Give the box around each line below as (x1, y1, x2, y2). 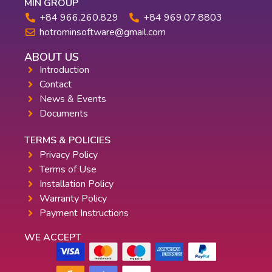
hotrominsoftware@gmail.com (39, 25, 166, 39)
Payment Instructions (39, 206, 129, 220)
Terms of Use (39, 162, 97, 176)
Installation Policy (39, 177, 114, 191)
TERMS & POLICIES (24, 133, 110, 147)
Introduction (39, 63, 89, 76)
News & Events (39, 92, 106, 106)
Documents (39, 106, 88, 120)
